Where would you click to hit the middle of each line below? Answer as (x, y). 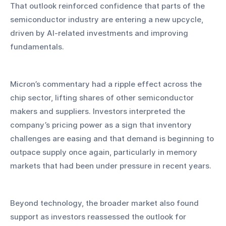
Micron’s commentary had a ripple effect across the (107, 84)
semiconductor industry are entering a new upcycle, (108, 20)
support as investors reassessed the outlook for (99, 217)
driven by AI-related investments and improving (100, 33)
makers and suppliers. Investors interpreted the (99, 111)
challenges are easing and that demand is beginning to (113, 139)
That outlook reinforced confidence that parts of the (108, 6)
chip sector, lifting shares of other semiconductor (103, 98)
